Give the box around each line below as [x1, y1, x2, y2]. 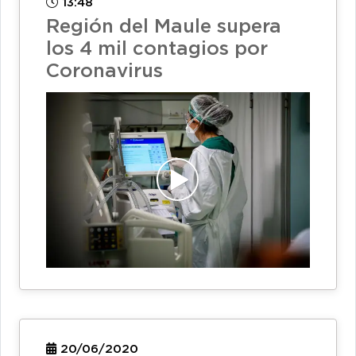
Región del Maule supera [46, 17, 281, 36]
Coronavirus [46, 62, 163, 80]
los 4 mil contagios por [46, 40, 268, 58]
